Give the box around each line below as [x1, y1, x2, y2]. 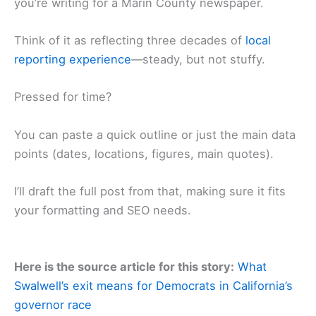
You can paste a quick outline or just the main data [14, 127, 296, 142]
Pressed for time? [14, 90, 111, 104]
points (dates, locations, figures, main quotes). [14, 146, 274, 161]
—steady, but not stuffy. [131, 52, 265, 66]
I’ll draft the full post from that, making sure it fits [14, 183, 286, 198]
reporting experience [14, 52, 131, 66]
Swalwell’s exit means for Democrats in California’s [14, 279, 293, 293]
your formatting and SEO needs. [14, 202, 191, 217]
